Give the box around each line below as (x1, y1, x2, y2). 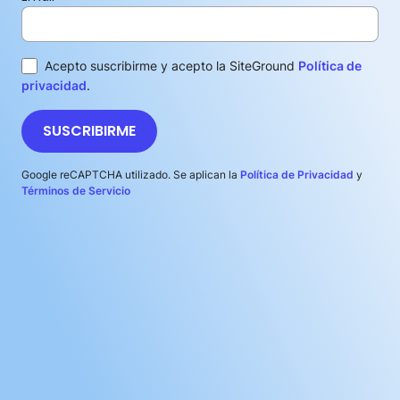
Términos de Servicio (21, 184, 130, 198)
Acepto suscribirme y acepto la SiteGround (45, 58, 298, 74)
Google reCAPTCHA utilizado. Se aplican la (21, 168, 240, 182)
